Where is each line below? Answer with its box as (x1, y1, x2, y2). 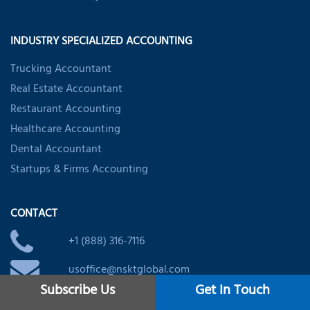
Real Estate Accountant (10, 80, 122, 101)
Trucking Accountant (10, 60, 111, 81)
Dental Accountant (10, 140, 102, 161)
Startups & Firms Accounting (10, 160, 148, 181)
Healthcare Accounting (10, 120, 120, 141)
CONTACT (10, 204, 57, 226)
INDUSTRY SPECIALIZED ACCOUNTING (10, 32, 192, 53)
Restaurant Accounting (10, 100, 121, 121)
